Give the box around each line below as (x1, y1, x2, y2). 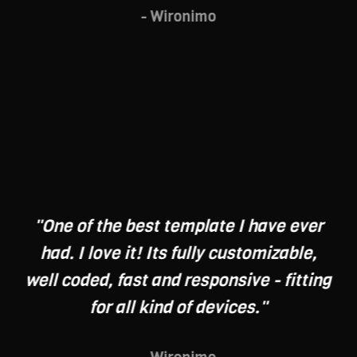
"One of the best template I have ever (33, 214, 324, 238)
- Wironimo (140, 6, 217, 27)
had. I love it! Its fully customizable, (40, 241, 317, 265)
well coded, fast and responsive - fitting (25, 269, 331, 292)
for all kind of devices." (89, 296, 268, 320)
